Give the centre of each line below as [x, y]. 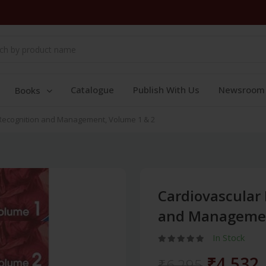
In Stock [229, 237]
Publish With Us [166, 90]
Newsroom [242, 90]
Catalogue [92, 90]
